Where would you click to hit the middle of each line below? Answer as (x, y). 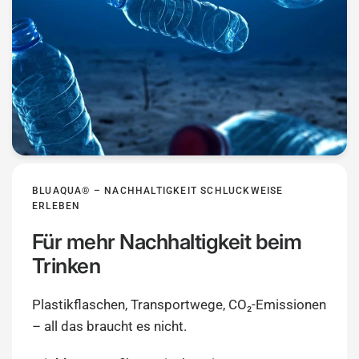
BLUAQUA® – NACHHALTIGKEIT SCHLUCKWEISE (158, 190)
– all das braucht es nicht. (110, 326)
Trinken (67, 265)
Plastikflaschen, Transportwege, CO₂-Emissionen (179, 304)
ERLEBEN (56, 206)
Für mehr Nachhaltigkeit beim (167, 241)
